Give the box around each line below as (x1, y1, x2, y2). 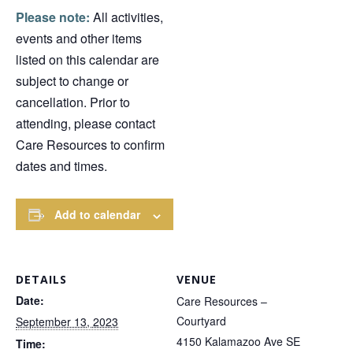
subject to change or (16, 72, 128, 91)
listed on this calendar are (16, 50, 159, 69)
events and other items (16, 29, 142, 48)
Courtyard (176, 313, 226, 329)
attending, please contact (16, 114, 155, 133)
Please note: (16, 8, 90, 27)
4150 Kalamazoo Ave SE (176, 333, 300, 350)
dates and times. (16, 157, 107, 176)
